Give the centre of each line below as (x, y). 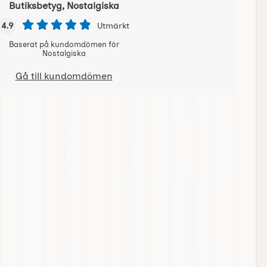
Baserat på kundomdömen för (64, 45)
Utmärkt (113, 26)
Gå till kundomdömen (64, 76)
